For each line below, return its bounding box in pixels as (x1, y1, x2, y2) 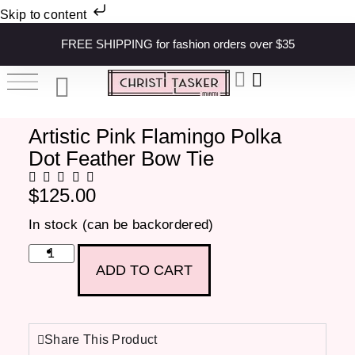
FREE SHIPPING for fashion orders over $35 (60, 37, 295, 51)
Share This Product (44, 333, 158, 347)
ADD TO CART (95, 262, 193, 279)
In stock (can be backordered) (28, 216, 214, 232)
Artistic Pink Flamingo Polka (28, 124, 281, 149)
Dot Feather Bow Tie (28, 147, 214, 171)
